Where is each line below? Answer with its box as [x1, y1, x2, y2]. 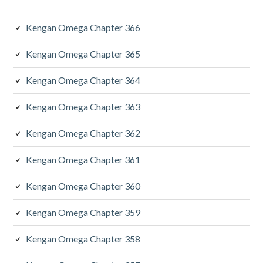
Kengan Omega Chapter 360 [26, 180, 141, 191]
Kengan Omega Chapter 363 [26, 100, 141, 112]
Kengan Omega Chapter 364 [26, 74, 141, 86]
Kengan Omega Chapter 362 [26, 127, 141, 139]
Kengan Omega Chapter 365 [26, 48, 141, 59]
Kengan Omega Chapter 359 [26, 206, 141, 218]
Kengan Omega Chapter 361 [26, 153, 141, 165]
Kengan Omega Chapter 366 [26, 21, 141, 33]
